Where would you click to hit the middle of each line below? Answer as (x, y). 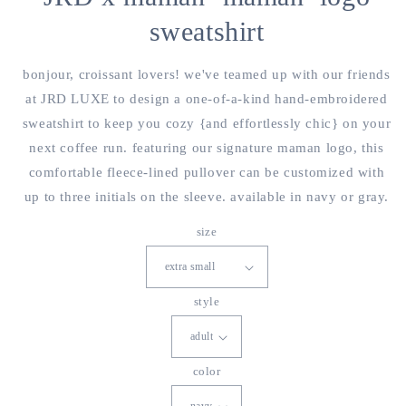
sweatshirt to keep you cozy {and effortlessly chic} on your (207, 123)
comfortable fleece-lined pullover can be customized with (207, 172)
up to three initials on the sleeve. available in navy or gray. (207, 197)
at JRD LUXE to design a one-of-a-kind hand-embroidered (207, 99)
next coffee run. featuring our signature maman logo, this (207, 148)
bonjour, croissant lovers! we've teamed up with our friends (207, 74)
